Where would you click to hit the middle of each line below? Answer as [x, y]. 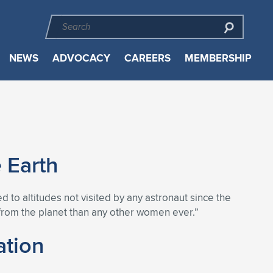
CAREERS [147, 58]
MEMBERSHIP [218, 58]
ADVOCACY [81, 58]
